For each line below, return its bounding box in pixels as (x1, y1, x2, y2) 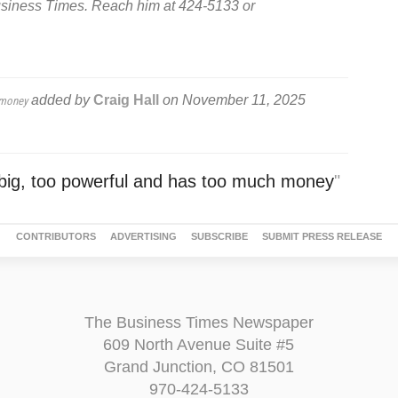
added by (27, 92, 93, 107)
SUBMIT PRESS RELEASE (262, 230, 382, 242)
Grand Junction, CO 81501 (103, 357, 294, 376)
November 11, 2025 (181, 92, 306, 107)
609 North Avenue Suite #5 (103, 335, 295, 354)
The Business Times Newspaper (84, 313, 314, 331)
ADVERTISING (110, 230, 177, 242)
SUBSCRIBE (191, 230, 248, 242)
